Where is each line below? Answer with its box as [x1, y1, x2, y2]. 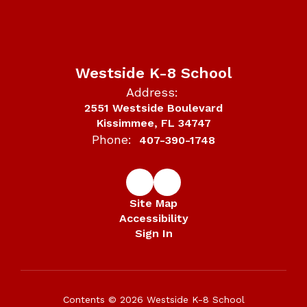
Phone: [92, 132, 132, 147]
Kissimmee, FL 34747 [96, 116, 211, 130]
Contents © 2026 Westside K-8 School [62, 293, 245, 305]
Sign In [134, 226, 173, 240]
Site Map [130, 196, 177, 210]
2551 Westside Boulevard [84, 101, 223, 114]
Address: [125, 84, 178, 99]
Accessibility [119, 211, 188, 225]
